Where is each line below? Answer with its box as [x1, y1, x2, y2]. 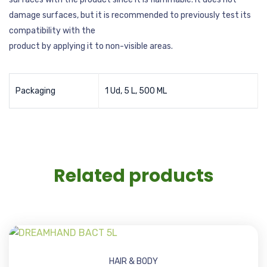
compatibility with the [9, 26, 95, 36]
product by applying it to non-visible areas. [9, 41, 173, 51]
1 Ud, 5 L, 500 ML [105, 86, 167, 96]
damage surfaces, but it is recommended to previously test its [9, 10, 251, 20]
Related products [53, 163, 214, 188]
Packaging [15, 86, 55, 96]
